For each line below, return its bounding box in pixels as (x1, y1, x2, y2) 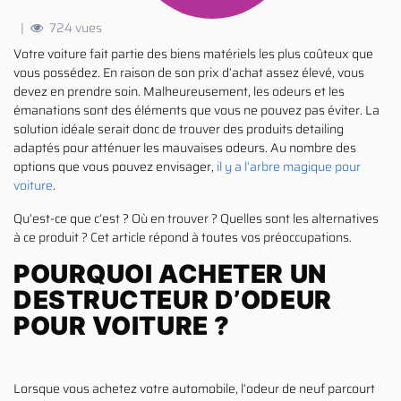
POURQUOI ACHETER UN (13, 258, 327, 289)
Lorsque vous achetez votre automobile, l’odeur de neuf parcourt (13, 378, 375, 398)
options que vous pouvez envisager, (13, 156, 217, 176)
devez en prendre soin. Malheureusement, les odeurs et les (13, 81, 345, 101)
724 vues (47, 17, 102, 38)
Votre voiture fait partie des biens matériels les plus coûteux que (13, 43, 373, 64)
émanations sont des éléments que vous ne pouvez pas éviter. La (13, 99, 380, 120)
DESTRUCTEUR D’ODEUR (13, 284, 332, 315)
